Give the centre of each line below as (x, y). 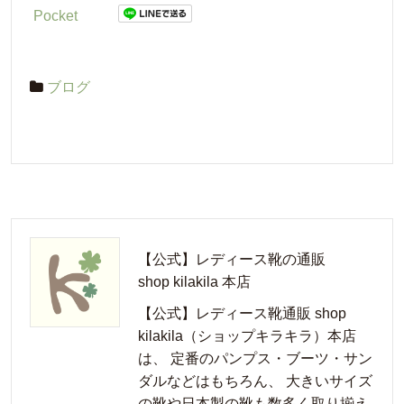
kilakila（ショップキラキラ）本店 (247, 335)
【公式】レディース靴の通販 (232, 259)
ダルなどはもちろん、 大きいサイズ (255, 381)
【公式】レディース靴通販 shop (242, 313)
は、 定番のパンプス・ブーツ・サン (255, 358)
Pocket (55, 15)
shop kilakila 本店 (194, 281)
